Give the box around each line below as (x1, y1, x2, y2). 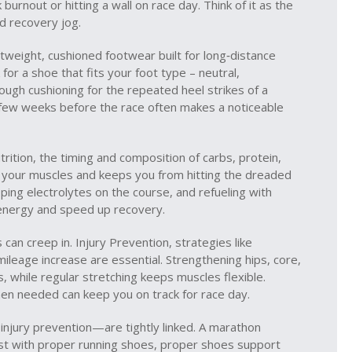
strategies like (175, 234, 252, 250)
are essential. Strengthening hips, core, (87, 251, 301, 267)
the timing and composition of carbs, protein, (39, 149, 281, 165)
